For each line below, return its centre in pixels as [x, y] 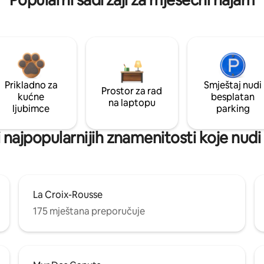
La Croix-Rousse [68, 194]
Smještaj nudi [233, 85]
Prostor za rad [132, 91]
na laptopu [132, 103]
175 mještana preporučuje [89, 211]
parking [233, 108]
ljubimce [31, 108]
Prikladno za [31, 85]
